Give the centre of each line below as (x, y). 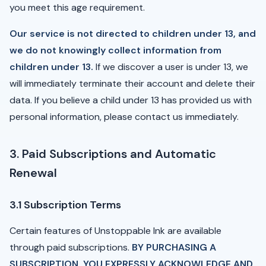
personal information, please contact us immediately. (124, 117)
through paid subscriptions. (71, 247)
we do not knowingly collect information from (115, 50)
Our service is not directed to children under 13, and (133, 34)
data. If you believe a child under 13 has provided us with (131, 100)
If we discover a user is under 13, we (171, 67)
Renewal (33, 173)
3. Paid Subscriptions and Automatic (113, 154)
